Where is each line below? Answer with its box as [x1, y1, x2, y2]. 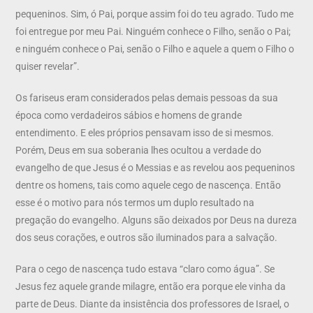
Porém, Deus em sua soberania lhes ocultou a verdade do [15, 144, 262, 156]
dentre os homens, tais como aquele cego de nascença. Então [15, 179, 282, 191]
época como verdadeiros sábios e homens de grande [15, 109, 242, 121]
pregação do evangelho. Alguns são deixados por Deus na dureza [15, 214, 298, 226]
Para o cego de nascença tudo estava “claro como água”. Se [15, 263, 275, 275]
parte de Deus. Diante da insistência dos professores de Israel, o [15, 298, 290, 310]
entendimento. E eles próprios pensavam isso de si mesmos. [15, 126, 275, 138]
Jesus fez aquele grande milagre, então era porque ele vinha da [15, 280, 286, 292]
